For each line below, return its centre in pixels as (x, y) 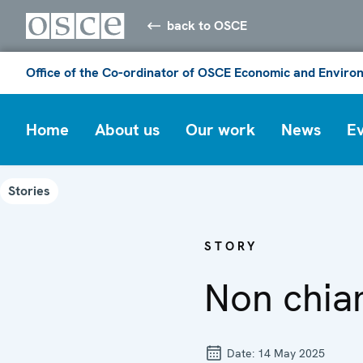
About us (127, 129)
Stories (29, 190)
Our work (220, 129)
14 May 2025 (291, 353)
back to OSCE (207, 25)
